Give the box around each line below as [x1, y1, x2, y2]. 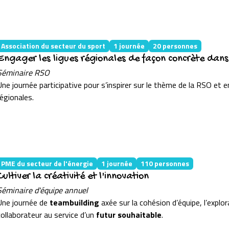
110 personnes [140, 157, 189, 169]
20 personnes [152, 40, 197, 51]
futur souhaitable [96, 208, 162, 221]
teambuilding [49, 196, 99, 209]
